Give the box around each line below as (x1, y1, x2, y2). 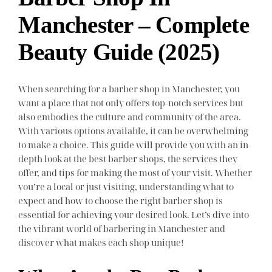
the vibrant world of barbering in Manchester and (18, 222, 226, 234)
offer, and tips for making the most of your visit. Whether (18, 166, 253, 178)
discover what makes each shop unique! (18, 236, 185, 248)
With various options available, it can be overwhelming (18, 124, 249, 137)
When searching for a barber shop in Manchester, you (18, 82, 240, 95)
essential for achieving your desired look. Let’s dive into (18, 208, 250, 220)
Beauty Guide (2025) (18, 39, 220, 66)
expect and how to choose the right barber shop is (18, 194, 223, 206)
